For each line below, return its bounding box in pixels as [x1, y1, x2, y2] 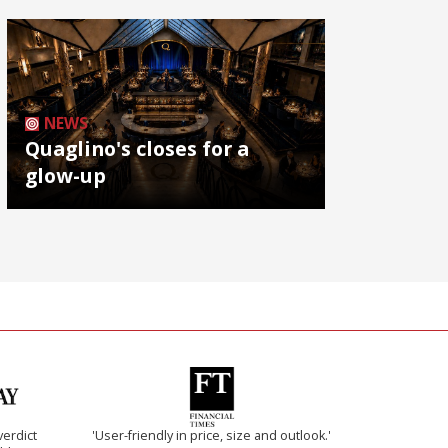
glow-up [25, 162, 106, 190]
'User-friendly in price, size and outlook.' [92, 427, 332, 445]
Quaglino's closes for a [25, 135, 249, 163]
